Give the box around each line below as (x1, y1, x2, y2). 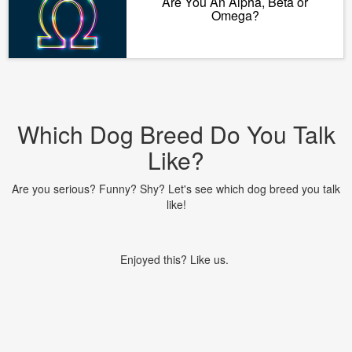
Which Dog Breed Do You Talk (16, 117, 335, 151)
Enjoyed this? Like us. (120, 251, 232, 267)
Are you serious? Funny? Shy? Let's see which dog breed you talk (12, 181, 340, 196)
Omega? (211, 6, 259, 24)
